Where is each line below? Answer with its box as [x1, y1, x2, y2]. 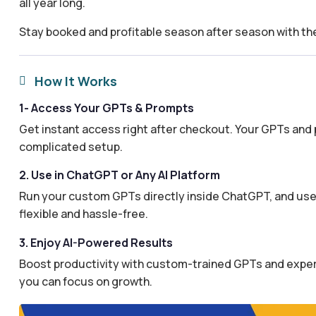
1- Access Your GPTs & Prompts [18, 100, 194, 116]
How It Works [35, 73, 117, 90]
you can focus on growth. [18, 273, 152, 289]
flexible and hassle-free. [18, 206, 148, 222]
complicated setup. [18, 139, 123, 154]
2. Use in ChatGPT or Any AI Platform [18, 167, 220, 183]
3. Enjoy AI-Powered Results [18, 234, 173, 250]
